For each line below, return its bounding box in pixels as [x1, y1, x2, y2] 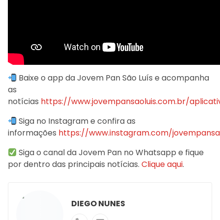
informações [8, 127, 56, 139]
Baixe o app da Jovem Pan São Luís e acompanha [17, 72, 210, 84]
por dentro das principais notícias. [8, 159, 141, 170]
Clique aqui [141, 159, 183, 170]
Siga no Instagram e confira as [17, 115, 136, 127]
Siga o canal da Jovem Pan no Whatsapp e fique [17, 147, 204, 159]
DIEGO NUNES [71, 198, 125, 210]
